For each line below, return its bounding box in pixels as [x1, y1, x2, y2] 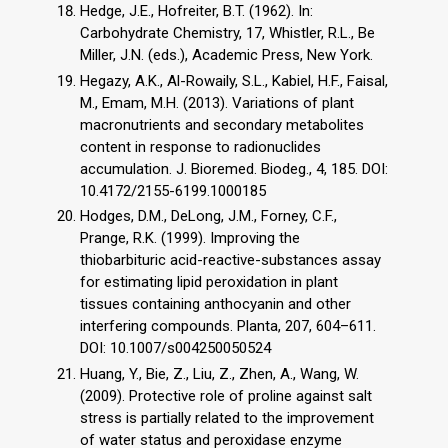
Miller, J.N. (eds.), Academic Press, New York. [80, 45, 373, 64]
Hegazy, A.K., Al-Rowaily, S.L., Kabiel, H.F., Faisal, [80, 71, 388, 90]
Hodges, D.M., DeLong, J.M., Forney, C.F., [80, 207, 337, 226]
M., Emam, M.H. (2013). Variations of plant [80, 93, 354, 112]
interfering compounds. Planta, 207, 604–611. [80, 317, 376, 336]
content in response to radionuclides [80, 137, 321, 156]
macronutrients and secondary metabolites [80, 115, 364, 134]
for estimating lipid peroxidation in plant [80, 273, 338, 292]
